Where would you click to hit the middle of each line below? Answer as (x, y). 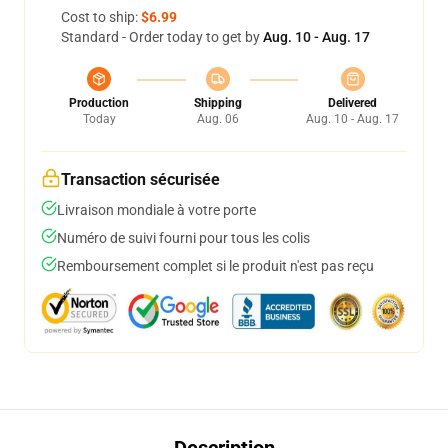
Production (99, 103)
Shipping (217, 103)
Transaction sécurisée (140, 179)
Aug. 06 (217, 119)
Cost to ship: (101, 17)
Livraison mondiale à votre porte (156, 210)
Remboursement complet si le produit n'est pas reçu (215, 266)
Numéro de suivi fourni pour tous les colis (183, 238)
